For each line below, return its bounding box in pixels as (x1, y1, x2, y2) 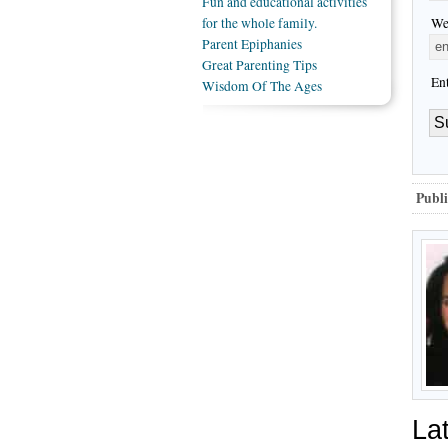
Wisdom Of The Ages (202, 76, 322, 95)
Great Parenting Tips (202, 55, 317, 74)
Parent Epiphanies (202, 34, 302, 53)
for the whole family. (202, 13, 317, 32)
